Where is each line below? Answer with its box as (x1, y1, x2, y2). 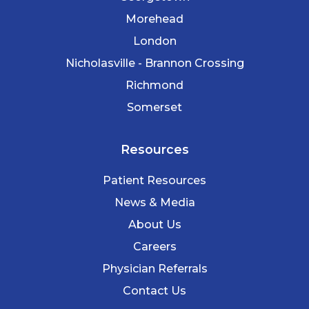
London (132, 34, 177, 48)
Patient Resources (103, 173, 206, 187)
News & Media (114, 195, 195, 209)
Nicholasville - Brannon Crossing (65, 56, 244, 70)
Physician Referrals (101, 261, 208, 275)
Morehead (126, 12, 183, 26)
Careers (132, 239, 177, 253)
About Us (128, 217, 181, 231)
